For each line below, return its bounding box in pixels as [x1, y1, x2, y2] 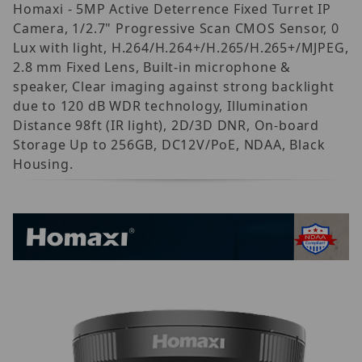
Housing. [13, 154, 74, 173]
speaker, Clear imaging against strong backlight [13, 77, 335, 95]
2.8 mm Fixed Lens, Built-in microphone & [13, 57, 291, 76]
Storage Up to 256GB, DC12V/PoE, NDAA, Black [13, 135, 326, 154]
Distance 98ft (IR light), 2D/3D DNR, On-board [13, 116, 319, 134]
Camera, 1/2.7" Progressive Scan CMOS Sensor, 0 [13, 19, 339, 37]
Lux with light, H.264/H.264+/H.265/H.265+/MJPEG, [13, 38, 349, 57]
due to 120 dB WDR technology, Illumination [13, 96, 309, 115]
